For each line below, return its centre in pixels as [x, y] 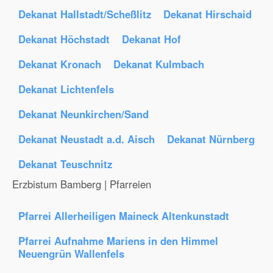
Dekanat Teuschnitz [65, 164]
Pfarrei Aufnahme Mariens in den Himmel [118, 241]
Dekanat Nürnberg [211, 139]
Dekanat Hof [151, 39]
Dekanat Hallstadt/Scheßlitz [85, 14]
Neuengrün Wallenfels [71, 253]
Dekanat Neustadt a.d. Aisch [87, 139]
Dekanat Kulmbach [159, 64]
